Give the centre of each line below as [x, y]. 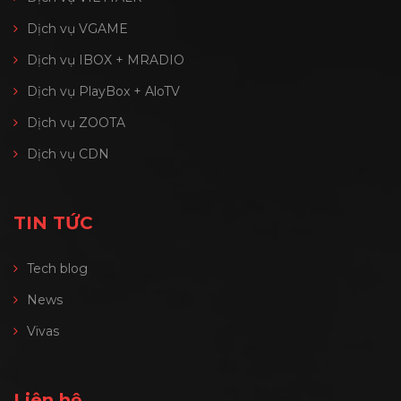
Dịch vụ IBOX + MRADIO [106, 60]
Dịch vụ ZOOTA [76, 123]
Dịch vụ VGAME [77, 29]
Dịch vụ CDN [68, 154]
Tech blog [57, 269]
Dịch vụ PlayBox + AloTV [103, 92]
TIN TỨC [53, 223]
